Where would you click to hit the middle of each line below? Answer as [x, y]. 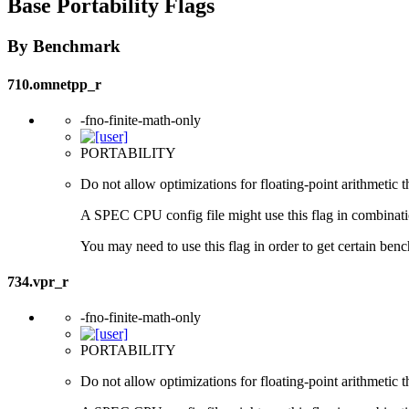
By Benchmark [64, 47]
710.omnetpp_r [54, 84]
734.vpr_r [38, 282]
